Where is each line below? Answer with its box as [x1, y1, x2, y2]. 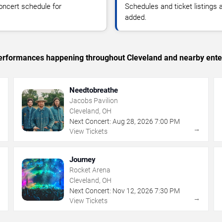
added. [125, 12, 147, 22]
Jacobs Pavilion [69, 96, 118, 105]
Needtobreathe [69, 85, 118, 95]
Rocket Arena [69, 166, 111, 174]
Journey [69, 155, 96, 164]
